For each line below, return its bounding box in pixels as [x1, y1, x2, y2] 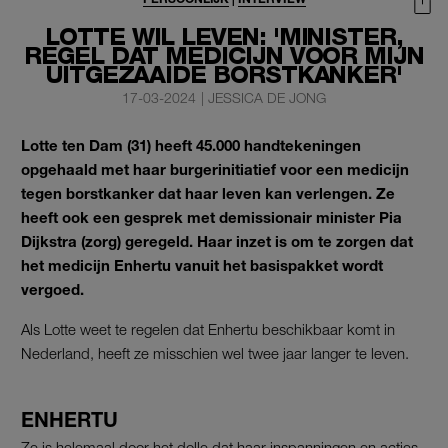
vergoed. [21, 279, 84, 298]
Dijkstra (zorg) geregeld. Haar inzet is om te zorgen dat [21, 231, 413, 250]
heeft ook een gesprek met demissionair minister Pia [21, 207, 402, 226]
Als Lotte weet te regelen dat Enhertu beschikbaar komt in [21, 319, 395, 338]
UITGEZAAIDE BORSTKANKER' [45, 59, 403, 89]
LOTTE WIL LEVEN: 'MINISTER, [45, 21, 403, 51]
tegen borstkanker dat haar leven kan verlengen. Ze [21, 183, 395, 202]
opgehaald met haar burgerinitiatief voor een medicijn [21, 159, 409, 178]
